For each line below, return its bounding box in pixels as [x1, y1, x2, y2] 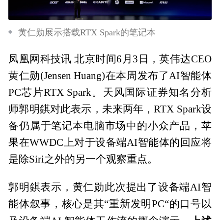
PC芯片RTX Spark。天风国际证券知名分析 [8, 86, 212, 98]
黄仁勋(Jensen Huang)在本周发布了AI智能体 [8, 70, 212, 81]
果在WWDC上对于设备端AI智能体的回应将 [8, 137, 212, 148]
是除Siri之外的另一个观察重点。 [8, 153, 158, 165]
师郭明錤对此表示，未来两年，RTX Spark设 [8, 103, 212, 114]
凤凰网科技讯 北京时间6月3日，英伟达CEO [8, 53, 212, 64]
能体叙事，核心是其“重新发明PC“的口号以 [8, 198, 212, 209]
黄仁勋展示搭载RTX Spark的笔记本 [18, 27, 156, 37]
